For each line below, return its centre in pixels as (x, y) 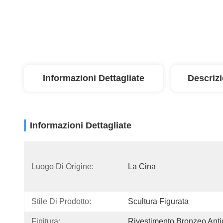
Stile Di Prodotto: (61, 201)
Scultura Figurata (158, 201)
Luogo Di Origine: (62, 167)
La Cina (142, 167)
